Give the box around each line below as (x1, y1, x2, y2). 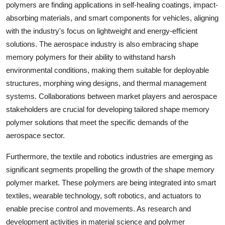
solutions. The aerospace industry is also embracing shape (6, 39, 198, 48)
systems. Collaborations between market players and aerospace (6, 91, 217, 100)
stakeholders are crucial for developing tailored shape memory (6, 104, 209, 114)
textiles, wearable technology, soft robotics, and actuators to (6, 191, 201, 200)
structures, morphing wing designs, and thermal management (6, 78, 206, 87)
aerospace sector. (6, 131, 65, 140)
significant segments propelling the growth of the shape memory (6, 165, 214, 174)
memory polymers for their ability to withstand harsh (6, 52, 175, 61)
